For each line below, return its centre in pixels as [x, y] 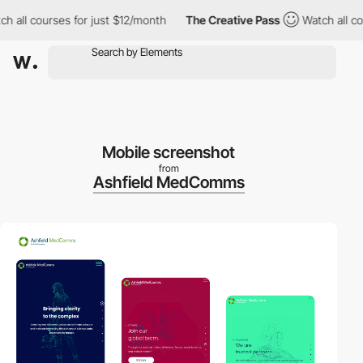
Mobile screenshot [169, 152]
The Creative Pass [216, 20]
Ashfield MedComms [169, 182]
